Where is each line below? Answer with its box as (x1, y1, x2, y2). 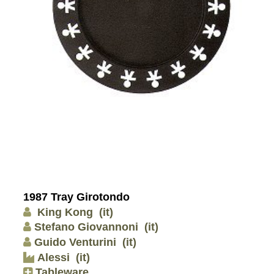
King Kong (34, 206, 93, 218)
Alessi (34, 251, 70, 264)
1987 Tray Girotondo (23, 191, 130, 204)
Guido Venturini (34, 235, 116, 248)
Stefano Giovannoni (34, 221, 138, 234)
